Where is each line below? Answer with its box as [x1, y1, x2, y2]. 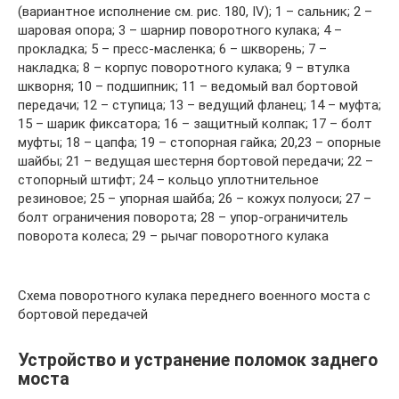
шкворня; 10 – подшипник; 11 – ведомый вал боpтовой [18, 78, 358, 95]
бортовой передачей [18, 306, 148, 323]
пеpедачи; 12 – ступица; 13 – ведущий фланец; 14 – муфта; [18, 97, 381, 114]
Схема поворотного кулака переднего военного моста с [18, 288, 370, 305]
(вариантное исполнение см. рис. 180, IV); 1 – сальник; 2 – [18, 4, 372, 20]
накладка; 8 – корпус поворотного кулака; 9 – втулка [18, 60, 350, 77]
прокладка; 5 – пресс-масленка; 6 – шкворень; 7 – [18, 41, 327, 58]
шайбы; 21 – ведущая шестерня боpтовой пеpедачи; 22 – [18, 153, 373, 170]
